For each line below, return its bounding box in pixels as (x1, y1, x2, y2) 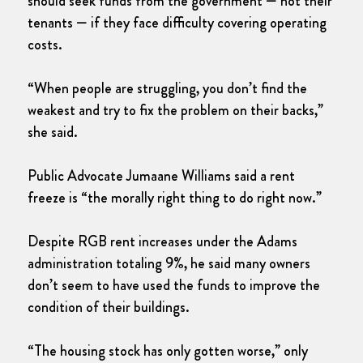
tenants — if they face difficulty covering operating (28, 12, 327, 34)
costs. (28, 34, 66, 56)
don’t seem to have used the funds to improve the (28, 275, 320, 297)
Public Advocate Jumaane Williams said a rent (28, 165, 295, 187)
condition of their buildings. (28, 297, 190, 318)
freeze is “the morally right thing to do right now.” (28, 187, 322, 209)
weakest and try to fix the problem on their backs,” (28, 100, 323, 122)
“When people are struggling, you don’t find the (28, 78, 307, 100)
